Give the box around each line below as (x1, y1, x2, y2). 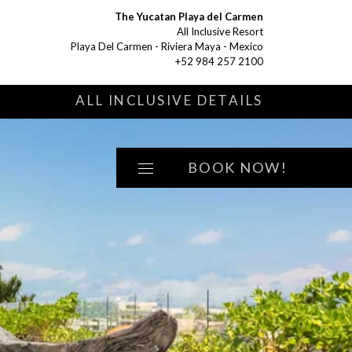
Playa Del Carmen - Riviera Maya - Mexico (71, 40, 263, 53)
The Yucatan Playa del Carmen (115, 10, 263, 23)
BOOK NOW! (188, 159, 288, 176)
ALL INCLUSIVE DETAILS (75, 92, 263, 108)
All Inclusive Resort (177, 25, 263, 38)
